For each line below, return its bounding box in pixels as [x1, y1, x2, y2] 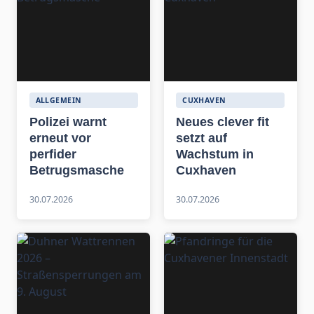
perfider [29, 146, 76, 162]
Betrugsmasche [29, 163, 124, 178]
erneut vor [29, 130, 91, 146]
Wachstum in [176, 146, 254, 162]
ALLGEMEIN [35, 95, 82, 106]
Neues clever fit [176, 114, 270, 130]
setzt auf [176, 130, 228, 146]
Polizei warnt [29, 114, 107, 130]
